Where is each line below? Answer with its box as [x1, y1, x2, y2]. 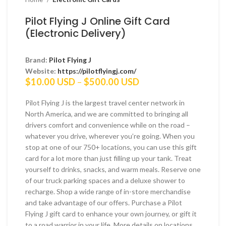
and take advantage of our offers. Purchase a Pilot [25, 198, 182, 207]
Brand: [25, 55, 49, 64]
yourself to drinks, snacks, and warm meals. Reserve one [25, 164, 201, 174]
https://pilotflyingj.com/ [58, 66, 136, 75]
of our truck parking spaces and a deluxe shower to [25, 176, 185, 185]
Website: [25, 66, 58, 75]
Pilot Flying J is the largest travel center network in [25, 98, 185, 107]
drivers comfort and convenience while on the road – [25, 120, 190, 129]
